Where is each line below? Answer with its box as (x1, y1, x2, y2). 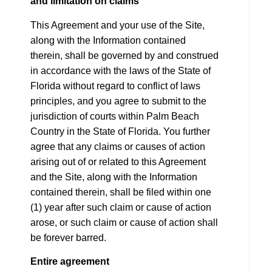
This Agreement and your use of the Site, (30, 20, 205, 31)
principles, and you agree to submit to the (30, 96, 206, 107)
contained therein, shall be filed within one (30, 187, 211, 198)
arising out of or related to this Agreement (30, 157, 206, 168)
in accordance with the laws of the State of (30, 66, 211, 76)
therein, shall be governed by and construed (30, 50, 219, 61)
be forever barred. (30, 233, 106, 243)
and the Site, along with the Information (30, 172, 197, 183)
